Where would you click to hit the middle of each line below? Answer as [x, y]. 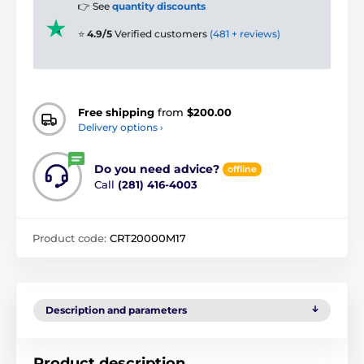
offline [242, 169]
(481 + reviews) [245, 34]
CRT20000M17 [148, 238]
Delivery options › [121, 127]
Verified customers [162, 34]
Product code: [71, 238]
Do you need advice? [157, 169]
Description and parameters [116, 310]
